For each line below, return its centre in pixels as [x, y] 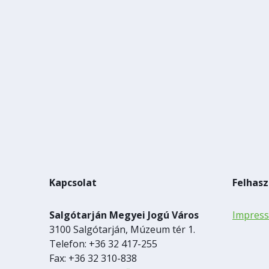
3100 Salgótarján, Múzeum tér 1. [122, 229]
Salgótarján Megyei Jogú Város [124, 215]
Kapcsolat [73, 183]
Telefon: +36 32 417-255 [103, 244]
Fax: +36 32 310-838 [93, 258]
